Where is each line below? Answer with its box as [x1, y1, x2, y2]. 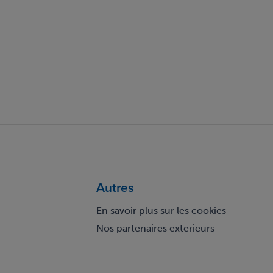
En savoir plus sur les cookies [96, 205, 226, 217]
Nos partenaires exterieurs [96, 222, 214, 235]
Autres [96, 178, 134, 197]
